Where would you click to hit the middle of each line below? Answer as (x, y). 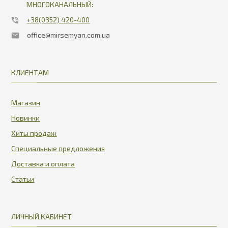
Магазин (26, 102)
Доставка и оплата (43, 163)
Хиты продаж (34, 133)
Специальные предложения (58, 148)
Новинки (26, 118)
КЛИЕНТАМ (30, 72)
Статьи (23, 179)
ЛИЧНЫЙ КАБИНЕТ (42, 216)
